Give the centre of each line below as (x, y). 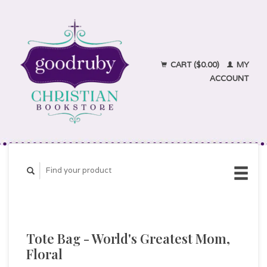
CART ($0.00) (195, 65)
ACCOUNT (229, 78)
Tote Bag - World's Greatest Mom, (128, 238)
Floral (44, 254)
